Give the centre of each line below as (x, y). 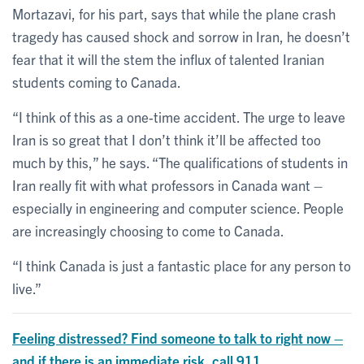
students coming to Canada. (97, 81)
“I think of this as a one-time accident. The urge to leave (179, 116)
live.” (27, 288)
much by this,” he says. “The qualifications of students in (180, 162)
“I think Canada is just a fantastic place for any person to (182, 265)
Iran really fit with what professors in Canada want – (167, 184)
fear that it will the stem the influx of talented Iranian (168, 58)
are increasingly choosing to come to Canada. (148, 230)
